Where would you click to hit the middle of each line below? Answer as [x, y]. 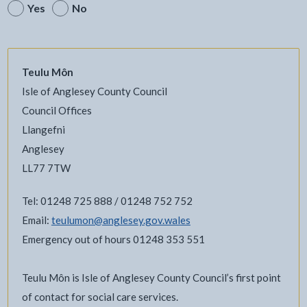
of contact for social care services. [100, 297]
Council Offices [57, 111]
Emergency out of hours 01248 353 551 [113, 240]
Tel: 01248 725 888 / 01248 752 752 [107, 201]
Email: [36, 220]
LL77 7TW [46, 168]
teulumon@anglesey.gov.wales [121, 220]
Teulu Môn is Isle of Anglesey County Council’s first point [151, 278]
